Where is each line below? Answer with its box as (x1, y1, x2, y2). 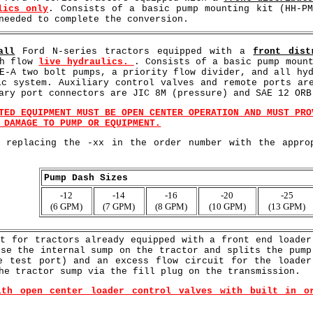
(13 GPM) (268, 201, 306, 212)
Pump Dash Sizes (43, 172, 128, 183)
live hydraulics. (38, 56, 134, 67)
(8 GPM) (155, 201, 188, 212)
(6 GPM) (50, 201, 83, 212)
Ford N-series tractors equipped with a (15, 45, 254, 57)
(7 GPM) (103, 201, 136, 212)
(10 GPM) (208, 201, 246, 212)
